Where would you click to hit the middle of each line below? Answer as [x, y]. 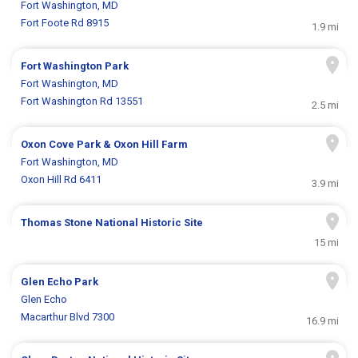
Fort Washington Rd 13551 [82, 101]
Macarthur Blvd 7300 [68, 317]
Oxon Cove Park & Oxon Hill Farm [105, 145]
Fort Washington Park [75, 66]
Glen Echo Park [60, 282]
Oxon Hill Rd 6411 [62, 180]
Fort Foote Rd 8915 [65, 23]
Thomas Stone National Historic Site [112, 223]
